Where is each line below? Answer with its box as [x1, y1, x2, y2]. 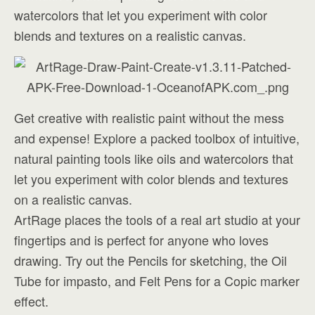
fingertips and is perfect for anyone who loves [14, 231, 269, 249]
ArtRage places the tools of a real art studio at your [14, 210, 300, 229]
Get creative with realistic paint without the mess [14, 108, 284, 127]
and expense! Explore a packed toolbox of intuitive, [14, 129, 300, 147]
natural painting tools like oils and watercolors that [14, 149, 293, 167]
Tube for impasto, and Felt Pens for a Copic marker [14, 271, 300, 290]
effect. [14, 292, 49, 310]
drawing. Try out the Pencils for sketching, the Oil [14, 251, 287, 269]
